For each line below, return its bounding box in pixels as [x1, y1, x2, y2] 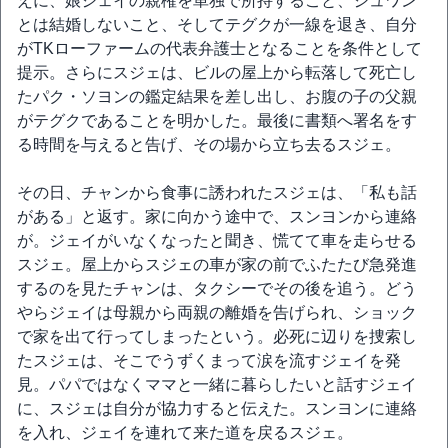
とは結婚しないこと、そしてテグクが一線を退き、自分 [17, 16, 417, 33]
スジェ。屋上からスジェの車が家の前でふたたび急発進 [17, 256, 417, 273]
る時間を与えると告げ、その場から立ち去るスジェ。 [17, 136, 401, 153]
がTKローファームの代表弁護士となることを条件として [17, 40, 422, 57]
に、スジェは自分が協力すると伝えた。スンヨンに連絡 [17, 400, 417, 417]
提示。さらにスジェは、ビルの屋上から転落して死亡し [17, 64, 417, 81]
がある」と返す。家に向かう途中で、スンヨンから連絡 [17, 208, 417, 225]
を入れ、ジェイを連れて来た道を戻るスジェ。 [17, 424, 353, 441]
